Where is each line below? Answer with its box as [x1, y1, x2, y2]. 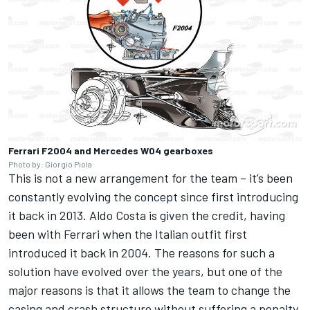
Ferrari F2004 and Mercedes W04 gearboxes [8, 145, 213, 157]
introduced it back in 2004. [8, 245, 154, 261]
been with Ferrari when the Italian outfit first [8, 226, 247, 242]
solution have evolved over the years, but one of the [8, 264, 282, 280]
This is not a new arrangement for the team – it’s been [8, 170, 293, 186]
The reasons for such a [154, 245, 275, 261]
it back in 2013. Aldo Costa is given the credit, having [8, 208, 285, 224]
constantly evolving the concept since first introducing [8, 189, 298, 205]
